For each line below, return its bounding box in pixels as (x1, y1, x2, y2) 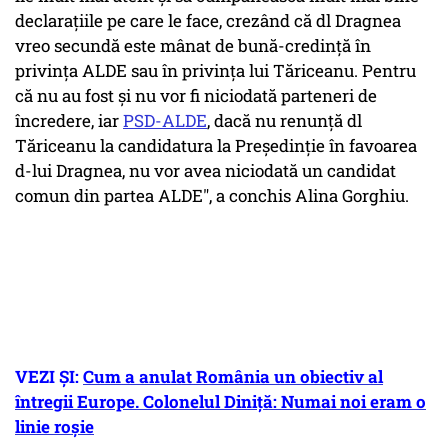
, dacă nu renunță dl (207, 109, 362, 133)
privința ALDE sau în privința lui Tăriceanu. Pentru (15, 59, 416, 83)
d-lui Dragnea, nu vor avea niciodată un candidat (15, 159, 396, 183)
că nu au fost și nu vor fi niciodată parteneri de (15, 84, 377, 108)
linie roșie (15, 415, 94, 439)
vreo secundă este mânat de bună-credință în (15, 34, 371, 58)
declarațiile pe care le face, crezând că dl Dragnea (15, 9, 401, 33)
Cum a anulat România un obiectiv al (83, 365, 383, 389)
